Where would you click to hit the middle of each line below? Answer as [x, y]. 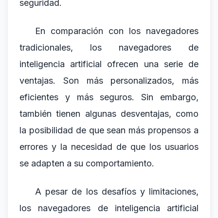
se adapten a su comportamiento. [87, 163]
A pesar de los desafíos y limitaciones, [117, 191]
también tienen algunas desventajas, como [109, 114]
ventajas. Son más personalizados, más [109, 81]
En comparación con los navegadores [117, 31]
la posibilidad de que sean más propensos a [109, 130]
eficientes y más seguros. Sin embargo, [109, 97]
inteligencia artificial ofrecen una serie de [109, 64]
